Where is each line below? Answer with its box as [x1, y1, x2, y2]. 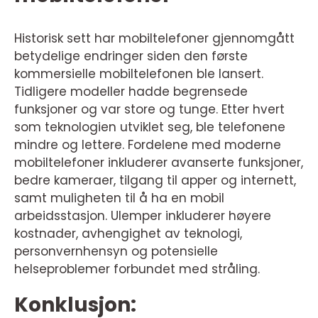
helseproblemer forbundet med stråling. [14, 261, 260, 278]
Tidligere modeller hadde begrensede [14, 83, 248, 100]
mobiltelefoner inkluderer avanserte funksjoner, [14, 154, 303, 171]
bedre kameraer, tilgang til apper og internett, [14, 172, 296, 189]
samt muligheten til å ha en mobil [14, 190, 224, 207]
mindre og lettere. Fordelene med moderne [14, 136, 281, 153]
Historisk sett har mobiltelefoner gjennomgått [14, 30, 295, 47]
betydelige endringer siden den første [14, 48, 248, 65]
